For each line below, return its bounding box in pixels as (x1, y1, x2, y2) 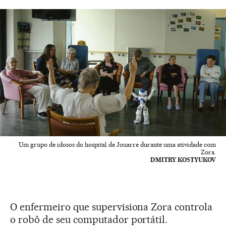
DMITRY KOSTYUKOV (150, 156, 216, 164)
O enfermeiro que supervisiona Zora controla (10, 201, 213, 213)
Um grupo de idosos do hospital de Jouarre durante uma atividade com (19, 141, 216, 149)
